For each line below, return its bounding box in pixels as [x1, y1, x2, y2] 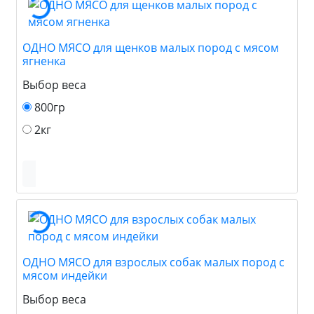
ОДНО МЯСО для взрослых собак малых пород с [22, 254, 285, 270]
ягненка [22, 53, 66, 69]
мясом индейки [22, 267, 107, 283]
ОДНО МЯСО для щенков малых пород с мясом [22, 39, 279, 55]
